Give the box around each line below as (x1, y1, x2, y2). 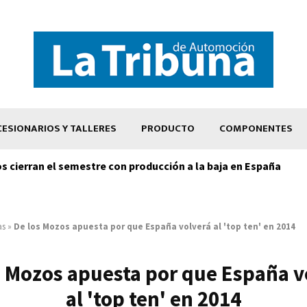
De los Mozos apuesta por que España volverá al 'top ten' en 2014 (14, 220, 295, 232)
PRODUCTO (141, 119, 195, 137)
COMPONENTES (219, 119, 293, 137)
